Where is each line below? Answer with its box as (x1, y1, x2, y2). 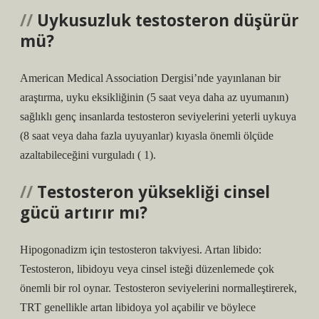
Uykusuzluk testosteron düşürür (37, 9, 299, 31)
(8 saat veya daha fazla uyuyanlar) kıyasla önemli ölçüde (20, 130, 273, 142)
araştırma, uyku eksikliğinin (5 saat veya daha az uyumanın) (20, 91, 288, 103)
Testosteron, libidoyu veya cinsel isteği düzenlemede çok (20, 263, 274, 275)
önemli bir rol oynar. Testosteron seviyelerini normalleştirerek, (20, 282, 297, 294)
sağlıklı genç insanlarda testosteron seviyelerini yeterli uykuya (20, 110, 296, 122)
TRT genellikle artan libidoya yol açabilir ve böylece (20, 301, 256, 313)
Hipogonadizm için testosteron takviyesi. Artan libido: (20, 244, 261, 256)
